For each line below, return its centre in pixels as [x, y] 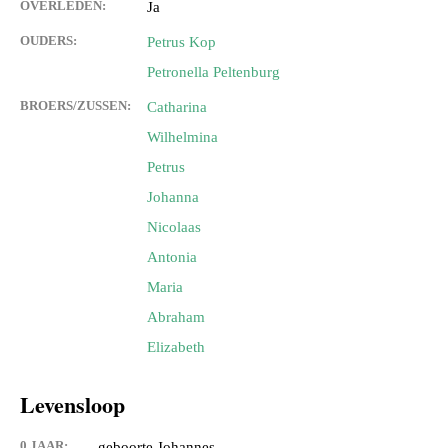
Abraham [176, 317]
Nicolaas [174, 227]
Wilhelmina [182, 137]
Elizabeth [176, 347]
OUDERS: [48, 41]
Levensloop [72, 405]
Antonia [172, 257]
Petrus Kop [181, 42]
